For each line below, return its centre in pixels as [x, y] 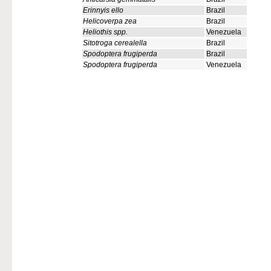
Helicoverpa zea [110, 21]
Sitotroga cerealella [115, 43]
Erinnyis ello [103, 10]
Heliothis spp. [105, 32]
